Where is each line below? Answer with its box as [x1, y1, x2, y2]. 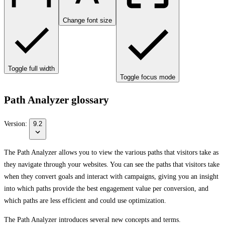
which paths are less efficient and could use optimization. [4, 196, 166, 204]
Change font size [63, 17, 112, 24]
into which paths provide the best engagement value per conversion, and [4, 184, 208, 192]
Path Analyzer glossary [4, 94, 109, 106]
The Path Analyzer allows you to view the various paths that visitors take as [4, 148, 218, 156]
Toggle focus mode [120, 73, 175, 81]
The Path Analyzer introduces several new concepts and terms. [4, 215, 181, 223]
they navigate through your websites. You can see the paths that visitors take [4, 160, 219, 168]
